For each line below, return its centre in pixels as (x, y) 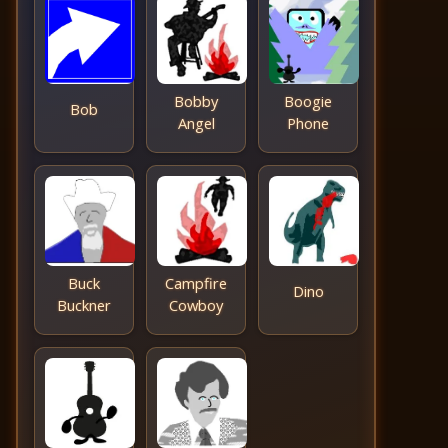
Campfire (196, 282)
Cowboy (196, 304)
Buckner (84, 304)
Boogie (308, 100)
